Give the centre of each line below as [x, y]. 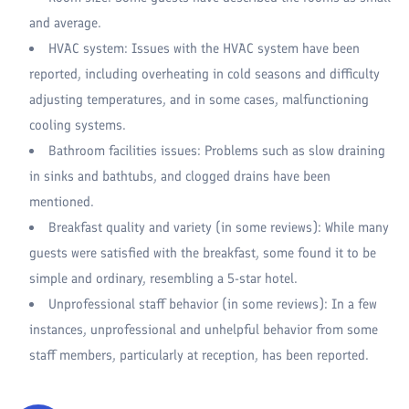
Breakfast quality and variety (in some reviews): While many [219, 227]
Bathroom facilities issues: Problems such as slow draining [217, 150]
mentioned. [62, 201]
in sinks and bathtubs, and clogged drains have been [180, 176]
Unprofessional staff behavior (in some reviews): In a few [213, 304]
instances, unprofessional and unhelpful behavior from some [204, 329]
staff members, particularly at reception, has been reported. [199, 355]
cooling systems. [78, 125]
